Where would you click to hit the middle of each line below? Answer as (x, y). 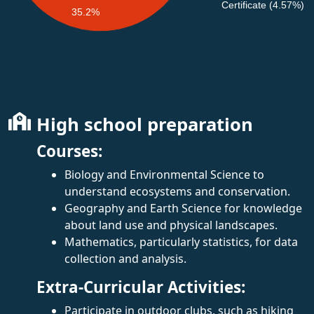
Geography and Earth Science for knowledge (183, 208)
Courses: (69, 151)
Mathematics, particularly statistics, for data (181, 241)
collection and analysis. (125, 258)
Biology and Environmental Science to (164, 174)
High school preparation (145, 124)
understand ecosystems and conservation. (177, 191)
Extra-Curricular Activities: (141, 287)
